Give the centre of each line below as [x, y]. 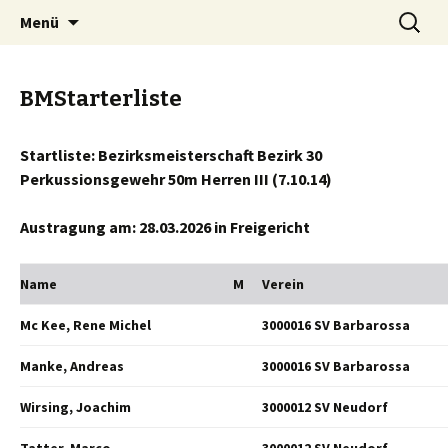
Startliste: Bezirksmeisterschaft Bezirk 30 [171, 155]
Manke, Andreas [72, 366]
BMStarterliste [101, 98]
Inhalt [100, 60]
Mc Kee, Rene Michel [85, 325]
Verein [283, 284]
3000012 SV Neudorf [325, 407]
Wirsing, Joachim [75, 407]
